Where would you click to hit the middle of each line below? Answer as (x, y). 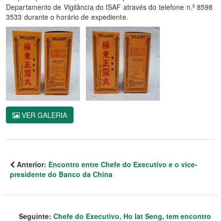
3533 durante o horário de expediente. (67, 17)
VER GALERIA (43, 115)
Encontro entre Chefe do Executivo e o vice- (123, 164)
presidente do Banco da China (61, 174)
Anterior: (32, 164)
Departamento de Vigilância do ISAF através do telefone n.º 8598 (110, 7)
